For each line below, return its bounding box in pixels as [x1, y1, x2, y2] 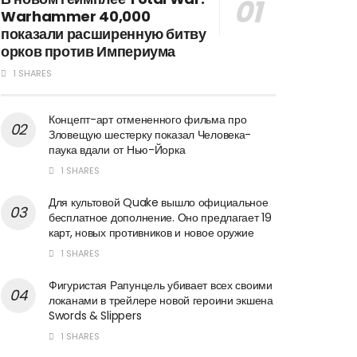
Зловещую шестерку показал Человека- [49, 126, 252, 143]
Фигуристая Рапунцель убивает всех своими [49, 277, 273, 293]
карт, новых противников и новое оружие [49, 224, 254, 241]
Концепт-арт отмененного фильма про [49, 111, 247, 127]
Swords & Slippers [49, 307, 142, 324]
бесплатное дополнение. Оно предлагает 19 [49, 209, 272, 226]
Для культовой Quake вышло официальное [49, 194, 269, 210]
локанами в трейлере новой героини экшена [49, 292, 273, 308]
